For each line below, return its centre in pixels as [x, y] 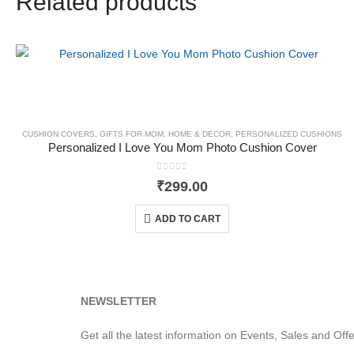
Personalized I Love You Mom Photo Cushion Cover [182, 147]
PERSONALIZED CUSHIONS [289, 134]
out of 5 [182, 179]
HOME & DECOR [200, 134]
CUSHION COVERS [59, 134]
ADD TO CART [188, 218]
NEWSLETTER [119, 301]
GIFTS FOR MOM [132, 134]
